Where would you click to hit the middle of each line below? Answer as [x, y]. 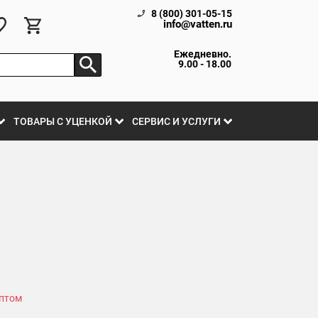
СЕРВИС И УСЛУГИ [176, 121]
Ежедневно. [203, 54]
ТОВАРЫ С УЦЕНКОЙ [63, 121]
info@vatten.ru [198, 24]
